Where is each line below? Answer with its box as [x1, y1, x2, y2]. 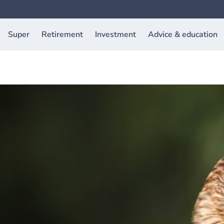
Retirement [41, 29, 83, 40]
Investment [94, 29, 136, 40]
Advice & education [147, 29, 217, 40]
